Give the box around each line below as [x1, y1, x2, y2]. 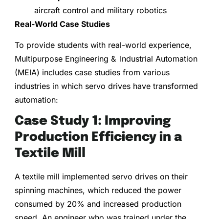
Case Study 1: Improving [15, 114, 171, 128]
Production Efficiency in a [15, 131, 182, 144]
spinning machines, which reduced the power [15, 185, 185, 195]
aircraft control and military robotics [34, 5, 167, 16]
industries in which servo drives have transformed [15, 81, 198, 91]
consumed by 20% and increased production [15, 198, 181, 209]
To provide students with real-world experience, [15, 40, 192, 50]
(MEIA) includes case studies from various [15, 67, 174, 77]
